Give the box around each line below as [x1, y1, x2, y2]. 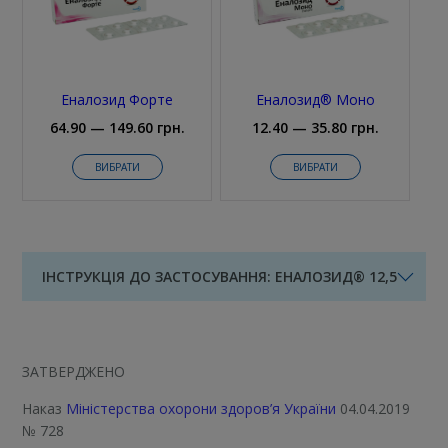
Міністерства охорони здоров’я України [66, 399, 337, 419]
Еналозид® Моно [255, 90, 375, 110]
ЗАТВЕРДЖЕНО [22, 362, 126, 382]
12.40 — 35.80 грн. [251, 118, 379, 138]
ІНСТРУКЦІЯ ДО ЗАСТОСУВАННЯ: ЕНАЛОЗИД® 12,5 [42, 267, 398, 287]
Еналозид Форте [61, 90, 174, 110]
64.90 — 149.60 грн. [49, 118, 185, 138]
